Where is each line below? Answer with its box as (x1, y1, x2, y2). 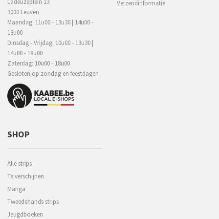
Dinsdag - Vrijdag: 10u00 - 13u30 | (7, 39, 93, 47)
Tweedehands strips (7, 197, 59, 206)
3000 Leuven (7, 8, 39, 17)
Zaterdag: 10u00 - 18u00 (7, 59, 70, 68)
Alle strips (7, 159, 32, 168)
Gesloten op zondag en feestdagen (7, 69, 99, 78)
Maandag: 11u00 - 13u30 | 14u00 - (7, 18, 93, 27)
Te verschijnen (7, 172, 44, 181)
